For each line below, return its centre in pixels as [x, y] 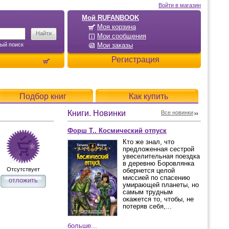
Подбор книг [43, 96]
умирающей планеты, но [161, 185]
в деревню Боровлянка [158, 163]
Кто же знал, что [148, 142]
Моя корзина [117, 27]
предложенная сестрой [158, 149]
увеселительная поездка [161, 156]
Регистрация [135, 60]
